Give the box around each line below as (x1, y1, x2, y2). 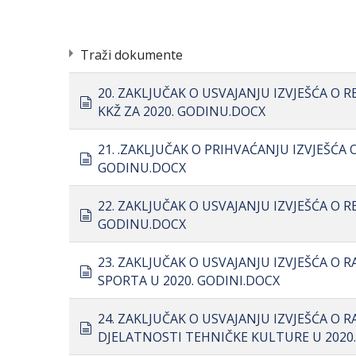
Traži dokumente (80, 46, 183, 64)
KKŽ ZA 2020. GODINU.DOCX (98, 103, 265, 120)
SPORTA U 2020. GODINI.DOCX (98, 272, 280, 289)
